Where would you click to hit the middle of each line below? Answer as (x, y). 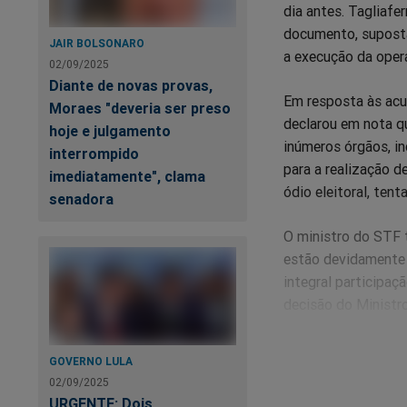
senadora (81, 199)
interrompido (94, 154)
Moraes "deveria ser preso (140, 109)
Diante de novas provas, (131, 86)
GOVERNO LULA (91, 362)
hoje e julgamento (110, 131)
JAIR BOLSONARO (97, 44)
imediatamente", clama (127, 177)
